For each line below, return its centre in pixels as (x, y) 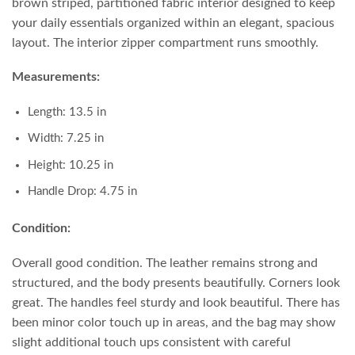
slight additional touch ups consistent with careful (151, 342)
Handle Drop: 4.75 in (82, 192)
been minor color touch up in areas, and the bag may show (174, 322)
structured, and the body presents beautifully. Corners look (176, 282)
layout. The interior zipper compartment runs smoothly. (165, 42)
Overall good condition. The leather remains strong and (165, 263)
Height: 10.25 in (71, 165)
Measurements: (56, 77)
